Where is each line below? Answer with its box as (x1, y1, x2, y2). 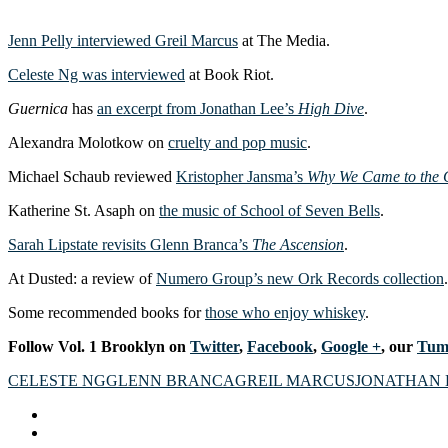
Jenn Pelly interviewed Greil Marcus (8, 31, 238, 49)
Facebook (247, 337, 313, 355)
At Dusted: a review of (8, 269, 156, 287)
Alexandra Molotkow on (8, 133, 168, 151)
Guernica (8, 99, 68, 117)
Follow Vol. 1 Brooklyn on (8, 337, 190, 355)
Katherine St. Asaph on (8, 201, 159, 219)
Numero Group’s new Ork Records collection (156, 269, 444, 287)
